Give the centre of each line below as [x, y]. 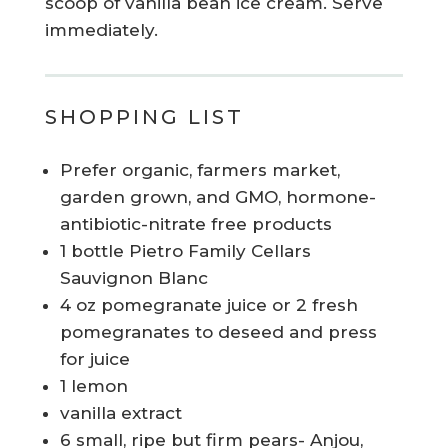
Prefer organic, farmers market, [199, 170]
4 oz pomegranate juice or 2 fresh [208, 305]
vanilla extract [120, 413]
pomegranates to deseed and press [218, 332]
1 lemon [93, 386]
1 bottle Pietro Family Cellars [185, 251]
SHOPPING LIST [144, 117]
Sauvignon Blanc [133, 278]
